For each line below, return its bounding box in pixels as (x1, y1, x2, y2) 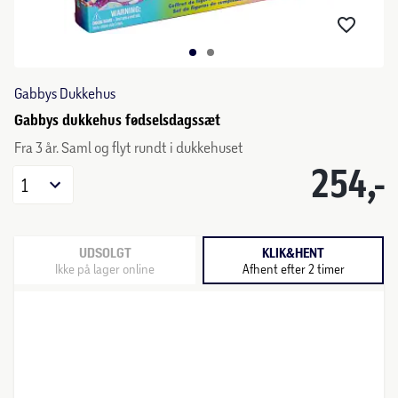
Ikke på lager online (55, 260, 155, 276)
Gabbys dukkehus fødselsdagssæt (14, 111, 220, 129)
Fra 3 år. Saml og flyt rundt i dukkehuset (14, 139, 243, 155)
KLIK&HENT (262, 244, 324, 261)
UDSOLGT (78, 244, 131, 261)
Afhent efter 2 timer (242, 260, 345, 276)
